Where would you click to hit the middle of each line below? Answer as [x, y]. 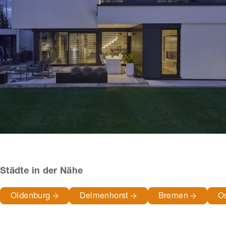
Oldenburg [32, 197]
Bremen [174, 197]
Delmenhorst [105, 197]
